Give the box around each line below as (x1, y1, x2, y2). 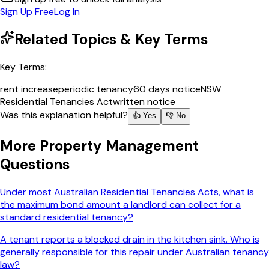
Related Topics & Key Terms (14, 29, 208, 49)
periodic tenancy (58, 82, 133, 95)
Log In (54, 5, 80, 18)
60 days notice (133, 82, 201, 95)
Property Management (40, 136, 199, 156)
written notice (113, 95, 175, 108)
